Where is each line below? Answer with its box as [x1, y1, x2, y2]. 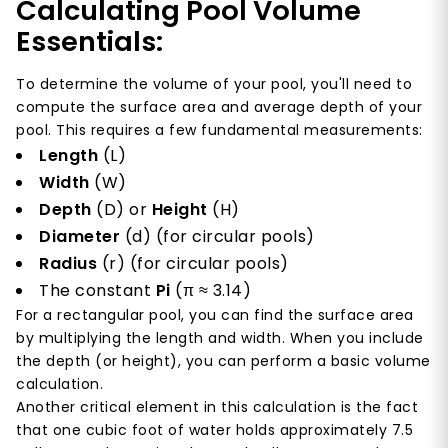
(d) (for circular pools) [120, 225, 315, 249]
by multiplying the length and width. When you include [16, 328, 424, 349]
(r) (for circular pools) [97, 252, 289, 276]
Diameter [39, 225, 120, 249]
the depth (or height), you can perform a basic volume [16, 351, 431, 372]
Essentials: [16, 22, 163, 62]
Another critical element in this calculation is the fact [16, 397, 418, 418]
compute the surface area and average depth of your [16, 97, 422, 118]
